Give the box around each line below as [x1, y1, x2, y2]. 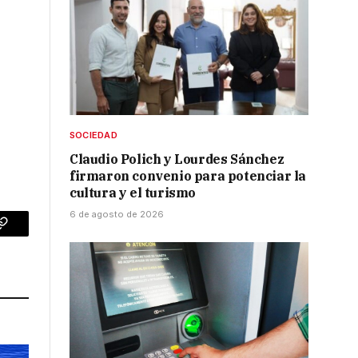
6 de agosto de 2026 [70, 209, 164, 221]
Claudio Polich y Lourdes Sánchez [70, 151, 284, 168]
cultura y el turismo [70, 185, 196, 201]
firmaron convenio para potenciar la [70, 168, 307, 185]
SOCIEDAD [70, 129, 117, 141]
